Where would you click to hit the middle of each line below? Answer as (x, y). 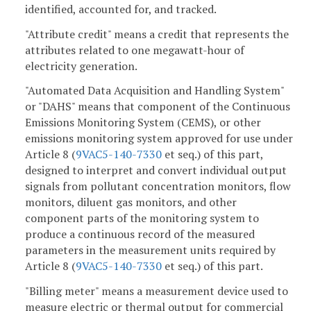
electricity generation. (81, 66)
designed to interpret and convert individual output (156, 170)
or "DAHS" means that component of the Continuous (158, 107)
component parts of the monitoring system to (142, 218)
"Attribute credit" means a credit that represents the (157, 34)
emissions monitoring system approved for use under (159, 138)
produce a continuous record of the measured (140, 234)
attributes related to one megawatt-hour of (135, 50)
